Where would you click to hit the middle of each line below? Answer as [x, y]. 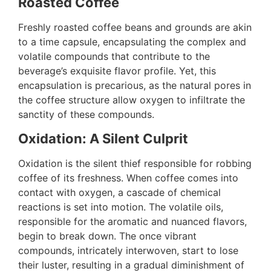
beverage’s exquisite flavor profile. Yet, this [117, 71]
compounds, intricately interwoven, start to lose [128, 250]
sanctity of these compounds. [86, 115]
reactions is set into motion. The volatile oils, [121, 207]
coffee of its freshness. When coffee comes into [128, 178]
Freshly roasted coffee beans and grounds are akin [135, 28]
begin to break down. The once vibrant [107, 236]
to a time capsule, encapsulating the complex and [132, 42]
